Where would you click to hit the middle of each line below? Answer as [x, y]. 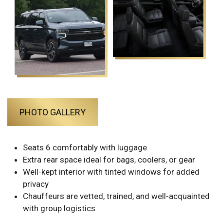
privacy [36, 184]
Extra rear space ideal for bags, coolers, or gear [109, 159]
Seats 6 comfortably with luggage [85, 147]
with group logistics [59, 208]
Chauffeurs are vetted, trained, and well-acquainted [116, 196]
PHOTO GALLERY [53, 112]
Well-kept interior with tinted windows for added [111, 172]
